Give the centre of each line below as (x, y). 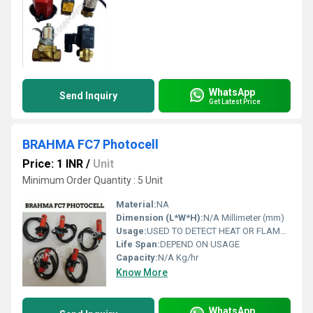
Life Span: (138, 244)
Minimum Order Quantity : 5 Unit (93, 180)
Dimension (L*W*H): (160, 218)
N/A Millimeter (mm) (244, 218)
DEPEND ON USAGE (200, 244)
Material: (136, 204)
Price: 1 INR (53, 164)
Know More (142, 272)
